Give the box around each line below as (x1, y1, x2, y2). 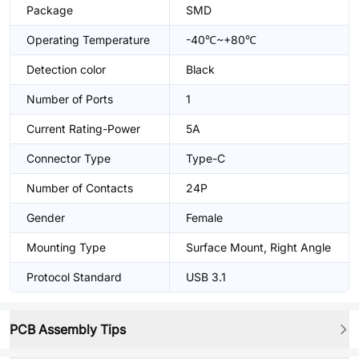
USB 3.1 (186, 270, 226, 284)
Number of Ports (26, 92, 113, 106)
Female (186, 211, 223, 224)
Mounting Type (26, 240, 106, 254)
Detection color (26, 63, 106, 76)
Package (26, 3, 73, 17)
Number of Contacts (26, 181, 133, 195)
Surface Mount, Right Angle (186, 240, 331, 254)
